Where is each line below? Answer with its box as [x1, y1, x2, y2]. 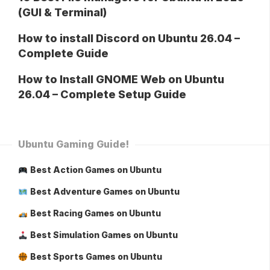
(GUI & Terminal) [18, 6, 107, 19]
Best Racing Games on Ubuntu [30, 208, 161, 219]
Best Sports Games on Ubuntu [30, 251, 162, 262]
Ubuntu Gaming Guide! [18, 138, 129, 151]
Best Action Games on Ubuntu [30, 165, 162, 175]
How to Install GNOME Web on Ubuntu [18, 73, 224, 86]
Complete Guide [18, 47, 108, 60]
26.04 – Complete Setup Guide [18, 88, 186, 101]
